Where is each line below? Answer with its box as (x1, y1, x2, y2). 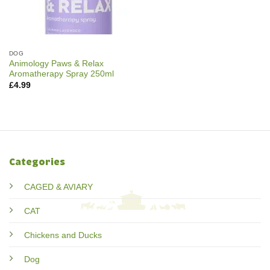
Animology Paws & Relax (8, 59, 104, 69)
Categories (9, 155, 65, 169)
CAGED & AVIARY (24, 182, 93, 192)
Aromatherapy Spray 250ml (8, 69, 114, 79)
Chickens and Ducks (24, 230, 102, 240)
